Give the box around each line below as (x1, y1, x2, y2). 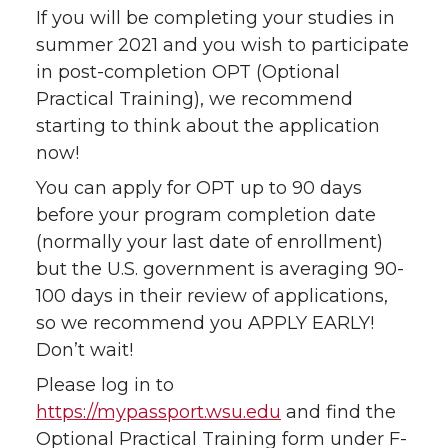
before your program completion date (36, 204, 376, 227)
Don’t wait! (36, 339, 133, 362)
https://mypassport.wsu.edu (36, 401, 281, 424)
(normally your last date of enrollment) (36, 231, 383, 254)
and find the (281, 401, 396, 424)
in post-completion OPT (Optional (36, 61, 340, 84)
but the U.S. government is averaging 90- (36, 258, 404, 281)
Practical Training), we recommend (36, 88, 353, 111)
